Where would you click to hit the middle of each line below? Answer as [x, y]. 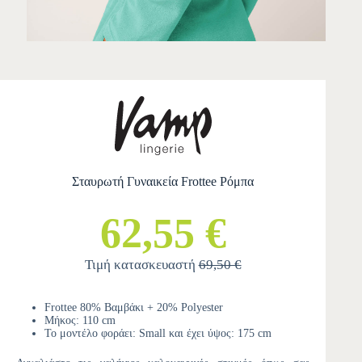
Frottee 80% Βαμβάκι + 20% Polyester [134, 308]
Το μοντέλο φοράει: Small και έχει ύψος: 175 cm [158, 334]
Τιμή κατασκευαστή [141, 265]
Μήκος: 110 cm [80, 321]
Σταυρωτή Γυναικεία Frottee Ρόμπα [163, 182]
